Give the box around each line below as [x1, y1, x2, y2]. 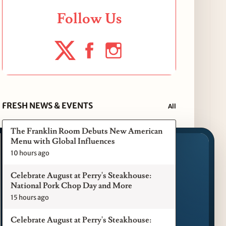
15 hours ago [11, 193, 49, 202]
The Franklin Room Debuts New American [11, 126, 163, 137]
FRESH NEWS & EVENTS [2, 100, 93, 111]
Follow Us [56, 10, 122, 29]
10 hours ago [11, 149, 50, 158]
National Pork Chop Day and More [11, 181, 133, 191]
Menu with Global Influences [11, 136, 116, 147]
